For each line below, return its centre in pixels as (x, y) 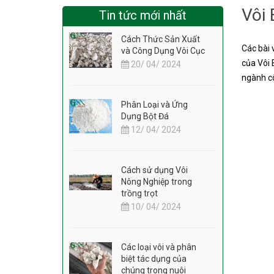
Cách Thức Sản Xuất (161, 39)
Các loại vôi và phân (159, 247)
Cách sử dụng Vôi (154, 170)
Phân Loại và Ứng (154, 105)
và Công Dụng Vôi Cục (163, 51)
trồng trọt (139, 194)
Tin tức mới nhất (143, 16)
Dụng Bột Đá (145, 117)
